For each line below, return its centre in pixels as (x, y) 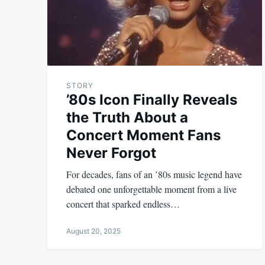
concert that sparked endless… (123, 204)
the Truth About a (127, 118)
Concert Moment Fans (143, 135)
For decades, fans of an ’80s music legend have (154, 174)
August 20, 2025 (93, 231)
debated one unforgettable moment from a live (151, 189)
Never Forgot (111, 153)
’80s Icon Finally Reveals (152, 100)
